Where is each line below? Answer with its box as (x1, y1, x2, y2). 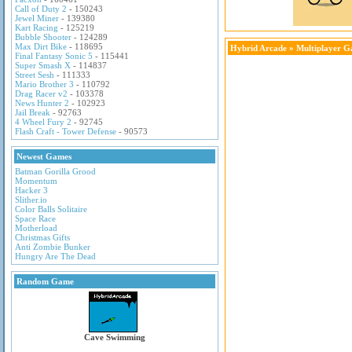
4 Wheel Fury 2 (15, 117, 71, 126)
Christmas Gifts (15, 233, 70, 242)
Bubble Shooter (15, 32, 71, 42)
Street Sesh (15, 70, 54, 79)
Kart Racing (15, 23, 58, 32)
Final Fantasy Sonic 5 (15, 51, 93, 60)
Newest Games (16, 152, 71, 161)
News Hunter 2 (15, 98, 69, 108)
